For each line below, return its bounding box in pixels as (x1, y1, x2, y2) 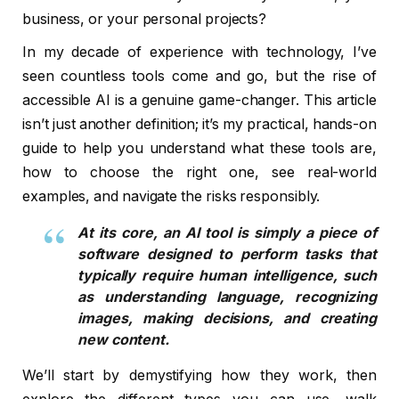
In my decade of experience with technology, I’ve (22, 43, 377, 61)
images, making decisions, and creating (77, 308, 377, 327)
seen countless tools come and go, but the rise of (22, 67, 377, 85)
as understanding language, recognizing (77, 287, 377, 305)
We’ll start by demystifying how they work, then (22, 366, 377, 384)
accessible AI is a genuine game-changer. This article (22, 91, 377, 109)
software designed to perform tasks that (77, 244, 377, 263)
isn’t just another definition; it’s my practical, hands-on (22, 115, 377, 133)
